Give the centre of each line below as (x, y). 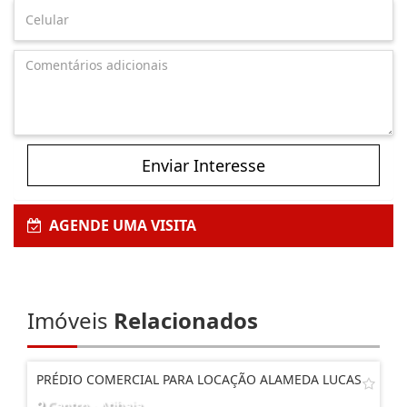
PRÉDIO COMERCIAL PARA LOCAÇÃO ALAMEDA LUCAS (199, 379)
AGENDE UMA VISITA (119, 225)
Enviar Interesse (203, 165)
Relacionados (186, 320)
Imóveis (70, 320)
